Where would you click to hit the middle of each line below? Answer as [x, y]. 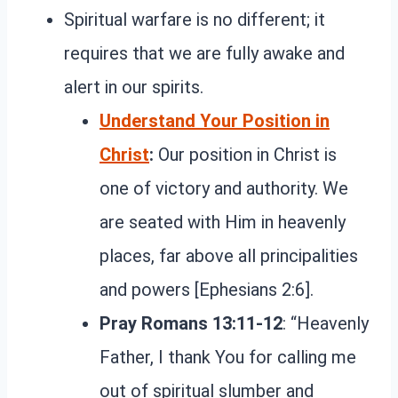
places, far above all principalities [229, 255]
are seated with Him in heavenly [223, 222]
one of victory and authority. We [224, 188]
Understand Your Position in [215, 120]
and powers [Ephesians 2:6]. [207, 289]
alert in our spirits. [134, 87]
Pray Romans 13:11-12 [191, 323]
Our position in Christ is [245, 154]
